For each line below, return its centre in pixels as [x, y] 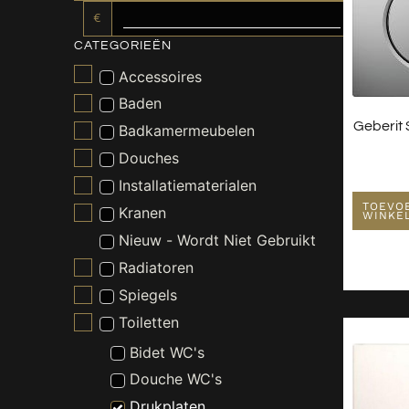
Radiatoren [156, 268]
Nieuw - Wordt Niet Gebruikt [217, 241]
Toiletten [148, 323]
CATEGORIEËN [122, 46]
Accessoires [160, 76]
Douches [148, 158]
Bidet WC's [168, 352]
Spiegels [147, 295]
